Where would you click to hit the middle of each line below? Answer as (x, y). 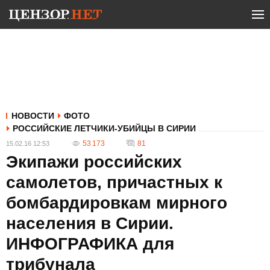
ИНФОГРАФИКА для (90, 244)
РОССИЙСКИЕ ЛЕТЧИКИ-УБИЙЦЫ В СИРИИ (104, 128)
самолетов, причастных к (114, 182)
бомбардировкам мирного (117, 203)
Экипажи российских (94, 162)
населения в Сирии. (90, 223)
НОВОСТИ (33, 116)
